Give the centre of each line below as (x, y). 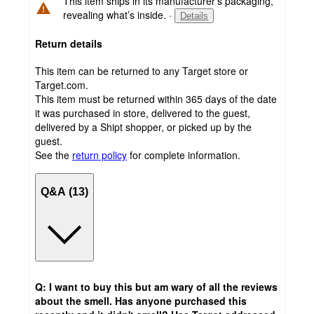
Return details (69, 44)
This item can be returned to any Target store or (142, 70)
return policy (100, 155)
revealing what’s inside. (115, 15)
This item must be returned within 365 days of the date (156, 98)
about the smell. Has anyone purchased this (141, 301)
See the (52, 155)
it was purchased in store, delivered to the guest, (143, 112)
